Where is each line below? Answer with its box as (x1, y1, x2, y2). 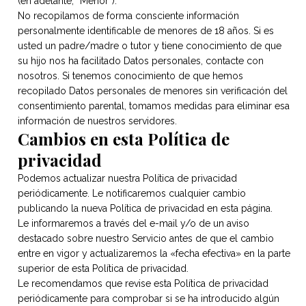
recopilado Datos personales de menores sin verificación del (18, 85, 288, 96)
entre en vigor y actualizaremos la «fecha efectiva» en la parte (18, 248, 290, 259)
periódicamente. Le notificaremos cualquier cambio (18, 188, 246, 199)
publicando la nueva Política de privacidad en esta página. (18, 203, 273, 214)
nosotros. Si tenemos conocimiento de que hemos (18, 70, 243, 81)
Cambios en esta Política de (18, 128, 229, 150)
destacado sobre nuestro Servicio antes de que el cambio (18, 233, 274, 244)
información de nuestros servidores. (18, 115, 177, 126)
